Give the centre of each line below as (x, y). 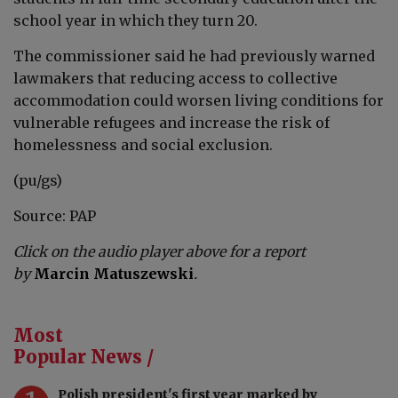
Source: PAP (55, 215)
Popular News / (84, 356)
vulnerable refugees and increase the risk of (171, 122)
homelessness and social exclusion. (143, 144)
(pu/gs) (38, 180)
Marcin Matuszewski (114, 273)
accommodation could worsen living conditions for (199, 100)
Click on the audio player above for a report (159, 251)
